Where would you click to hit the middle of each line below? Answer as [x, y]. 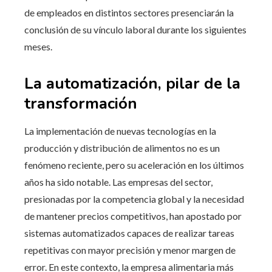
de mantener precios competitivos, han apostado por [133, 216]
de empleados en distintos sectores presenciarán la [129, 12]
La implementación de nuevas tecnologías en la [120, 131]
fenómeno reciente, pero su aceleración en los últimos [134, 165]
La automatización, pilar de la [132, 83]
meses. [38, 46]
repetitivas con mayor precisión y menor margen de [130, 250]
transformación [81, 103]
